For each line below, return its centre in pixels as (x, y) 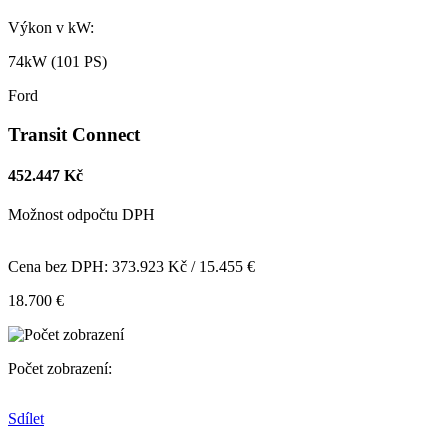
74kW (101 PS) (57, 61)
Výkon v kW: (51, 27)
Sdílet (26, 419)
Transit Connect (74, 134)
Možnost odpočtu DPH (81, 215)
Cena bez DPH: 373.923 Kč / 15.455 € (131, 267)
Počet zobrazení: (62, 369)
